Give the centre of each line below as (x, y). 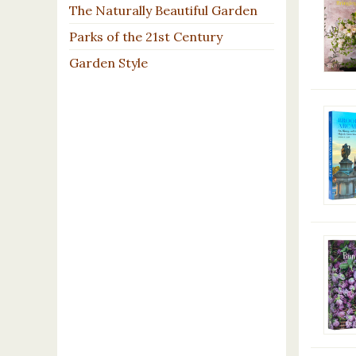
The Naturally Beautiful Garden (163, 10)
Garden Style (108, 62)
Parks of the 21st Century (146, 36)
